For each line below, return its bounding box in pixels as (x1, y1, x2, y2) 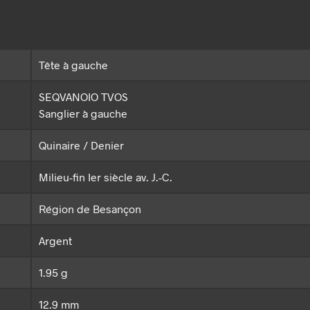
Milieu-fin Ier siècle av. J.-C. (39, 170, 172, 184)
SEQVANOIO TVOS (39, 90, 128, 104)
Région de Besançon (39, 202, 141, 216)
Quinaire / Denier (39, 138, 124, 152)
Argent (39, 234, 72, 248)
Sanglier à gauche (39, 107, 127, 120)
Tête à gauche (39, 58, 108, 72)
